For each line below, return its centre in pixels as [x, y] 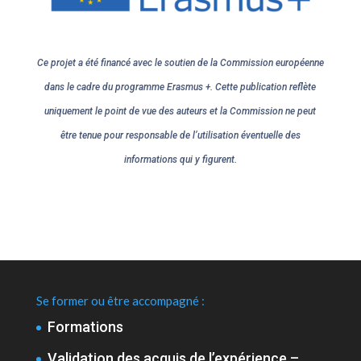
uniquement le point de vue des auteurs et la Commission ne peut [180, 112]
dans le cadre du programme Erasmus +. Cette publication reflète [180, 87]
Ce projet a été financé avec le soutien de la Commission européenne [180, 63]
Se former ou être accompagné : [120, 301]
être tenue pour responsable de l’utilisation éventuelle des [180, 136]
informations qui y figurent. [180, 160]
